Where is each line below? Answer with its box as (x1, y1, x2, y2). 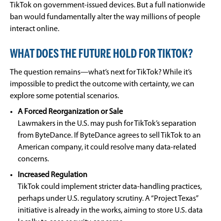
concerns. (18, 155, 49, 163)
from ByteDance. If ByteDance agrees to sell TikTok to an (18, 132, 201, 140)
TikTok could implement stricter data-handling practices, (18, 183, 202, 191)
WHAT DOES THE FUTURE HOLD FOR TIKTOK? (10, 49, 194, 60)
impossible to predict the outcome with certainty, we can (10, 80, 194, 88)
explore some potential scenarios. (10, 92, 119, 100)
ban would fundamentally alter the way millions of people (10, 13, 200, 21)
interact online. (10, 25, 59, 33)
